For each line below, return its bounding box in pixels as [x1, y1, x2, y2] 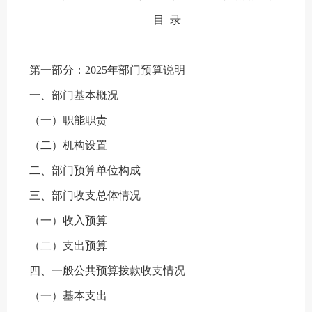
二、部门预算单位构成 [29, 164, 141, 176]
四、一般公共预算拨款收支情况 [29, 264, 185, 276]
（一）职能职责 [29, 114, 107, 126]
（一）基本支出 [29, 289, 107, 302]
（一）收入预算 [29, 214, 107, 226]
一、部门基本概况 [29, 88, 118, 101]
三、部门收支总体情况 [29, 189, 141, 201]
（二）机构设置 [29, 139, 107, 151]
